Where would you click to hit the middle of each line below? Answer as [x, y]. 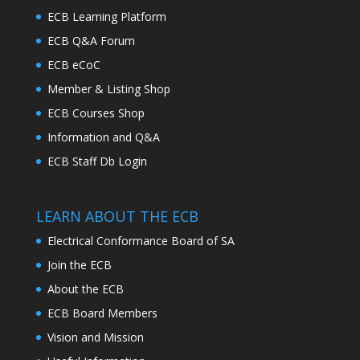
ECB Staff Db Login [97, 162]
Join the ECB [79, 265]
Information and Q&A [103, 137]
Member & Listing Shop [108, 89]
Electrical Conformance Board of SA [141, 241]
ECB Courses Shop [96, 113]
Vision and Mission [95, 337]
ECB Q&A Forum [91, 41]
